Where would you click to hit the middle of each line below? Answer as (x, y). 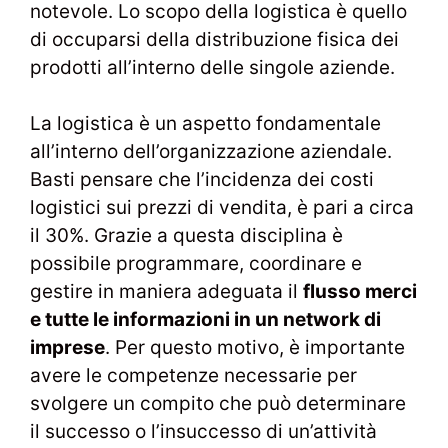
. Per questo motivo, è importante (255, 348)
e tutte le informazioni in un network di (205, 320)
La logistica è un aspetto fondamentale (205, 124)
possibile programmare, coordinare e (196, 264)
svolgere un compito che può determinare (218, 404)
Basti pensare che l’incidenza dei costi (202, 180)
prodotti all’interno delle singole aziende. (212, 67)
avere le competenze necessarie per (193, 376)
